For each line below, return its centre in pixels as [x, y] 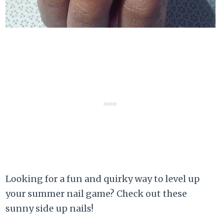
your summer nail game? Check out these [96, 193]
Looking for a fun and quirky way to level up [103, 179]
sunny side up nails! [50, 208]
